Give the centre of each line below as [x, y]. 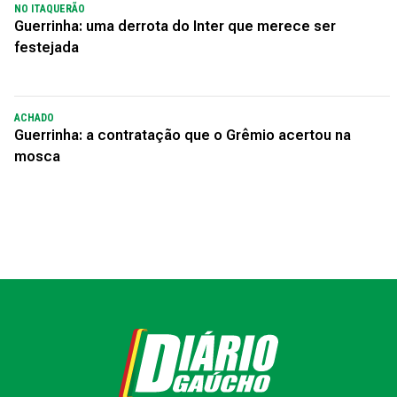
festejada [48, 47]
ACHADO [34, 117]
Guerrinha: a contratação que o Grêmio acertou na [183, 135]
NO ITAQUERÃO [50, 8]
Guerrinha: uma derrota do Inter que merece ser [175, 26]
